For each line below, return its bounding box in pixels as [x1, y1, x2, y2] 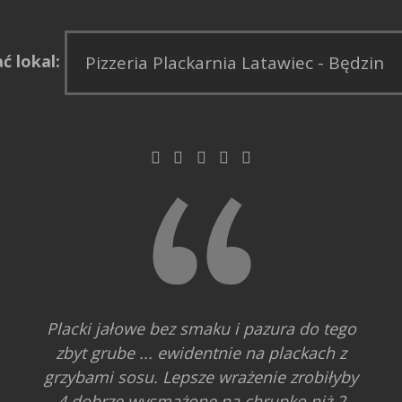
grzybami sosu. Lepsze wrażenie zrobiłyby [44, 365, 358, 388]
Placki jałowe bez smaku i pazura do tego [46, 317, 356, 339]
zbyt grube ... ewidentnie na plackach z [56, 341, 346, 363]
